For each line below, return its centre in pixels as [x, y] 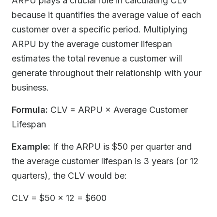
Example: [31, 147]
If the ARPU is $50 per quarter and [121, 147]
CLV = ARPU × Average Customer [118, 110]
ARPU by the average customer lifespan [92, 44]
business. [30, 87]
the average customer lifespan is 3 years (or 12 [105, 161]
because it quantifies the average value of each [106, 15]
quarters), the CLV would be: [69, 176]
